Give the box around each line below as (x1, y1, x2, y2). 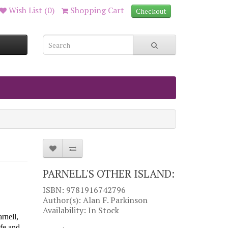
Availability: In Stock (42, 205, 119, 216)
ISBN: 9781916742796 (42, 184, 126, 195)
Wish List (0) (9, 5, 54, 16)
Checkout (136, 6, 166, 16)
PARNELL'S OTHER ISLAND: (42, 166, 175, 181)
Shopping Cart (70, 5, 124, 16)
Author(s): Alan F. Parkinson (42, 194, 148, 206)
